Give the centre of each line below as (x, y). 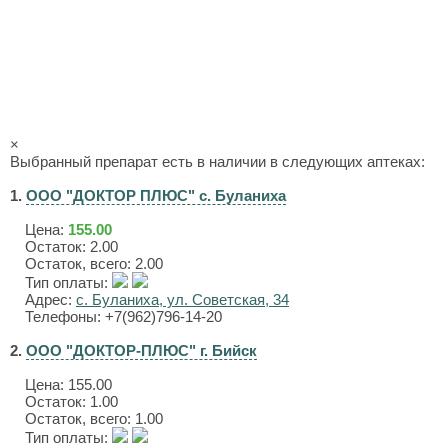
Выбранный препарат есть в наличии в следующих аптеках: (217, 161)
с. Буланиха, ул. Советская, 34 (182, 299)
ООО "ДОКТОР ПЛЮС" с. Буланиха (156, 195)
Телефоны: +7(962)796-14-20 (123, 316)
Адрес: (50, 299)
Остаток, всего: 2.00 (94, 263)
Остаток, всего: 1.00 (94, 418)
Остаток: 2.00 (71, 246)
